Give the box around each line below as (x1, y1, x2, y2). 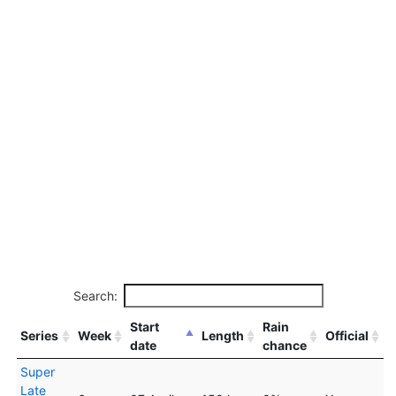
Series (19, 327, 58, 343)
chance (262, 337, 307, 353)
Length (201, 327, 244, 343)
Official (324, 327, 369, 343)
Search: (72, 287, 118, 303)
